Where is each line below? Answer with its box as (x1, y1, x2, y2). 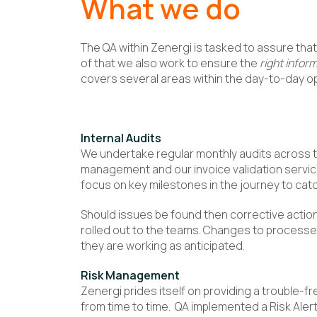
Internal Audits (81, 129, 161, 146)
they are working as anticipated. (81, 237, 245, 253)
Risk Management (81, 267, 180, 283)
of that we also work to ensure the (81, 54, 260, 71)
